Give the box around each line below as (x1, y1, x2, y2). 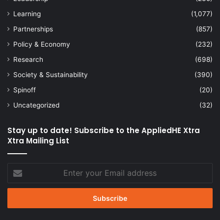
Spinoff (13, 85, 36, 94)
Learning (13, 9, 41, 18)
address (7, 194, 32, 203)
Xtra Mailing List (7, 135, 69, 146)
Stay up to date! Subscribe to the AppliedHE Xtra (7, 125, 200, 136)
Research (13, 55, 43, 63)
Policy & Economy (13, 40, 70, 48)
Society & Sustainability (13, 70, 88, 79)
